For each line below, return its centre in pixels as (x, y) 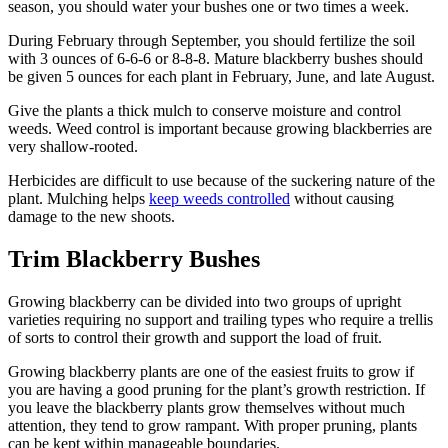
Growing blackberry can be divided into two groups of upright (204, 301)
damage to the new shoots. (91, 216)
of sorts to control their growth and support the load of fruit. (195, 337)
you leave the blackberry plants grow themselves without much (206, 407)
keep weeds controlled (219, 198)
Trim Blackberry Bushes (134, 258)
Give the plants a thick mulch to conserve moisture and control (204, 110)
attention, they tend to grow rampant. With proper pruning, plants (212, 425)
